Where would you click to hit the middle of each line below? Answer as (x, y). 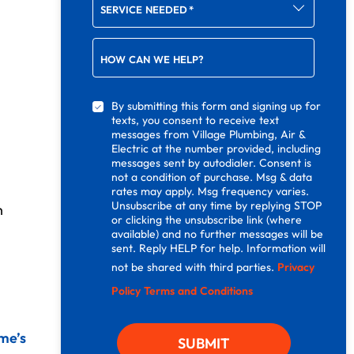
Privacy (296, 267)
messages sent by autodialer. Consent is (212, 163)
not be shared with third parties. (195, 267)
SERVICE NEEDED (144, 9)
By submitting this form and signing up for (217, 106)
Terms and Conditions (199, 291)
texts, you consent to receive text (196, 121)
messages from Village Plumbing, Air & (209, 135)
